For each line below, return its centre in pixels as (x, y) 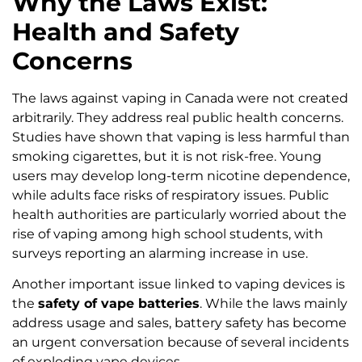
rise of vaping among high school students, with (168, 234)
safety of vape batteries (119, 304)
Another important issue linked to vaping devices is (179, 284)
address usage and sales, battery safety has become (179, 323)
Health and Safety (126, 32)
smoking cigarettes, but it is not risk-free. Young (167, 157)
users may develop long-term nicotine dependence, (181, 176)
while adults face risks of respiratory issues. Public (170, 196)
